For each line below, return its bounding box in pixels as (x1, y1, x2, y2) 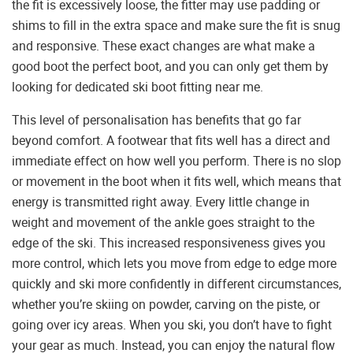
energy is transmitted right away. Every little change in (12, 192, 310, 210)
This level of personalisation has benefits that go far (12, 110, 301, 128)
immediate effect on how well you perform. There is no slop (12, 151, 341, 169)
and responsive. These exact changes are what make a (12, 36, 315, 54)
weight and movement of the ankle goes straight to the (12, 213, 314, 231)
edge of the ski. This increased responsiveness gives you (12, 233, 325, 251)
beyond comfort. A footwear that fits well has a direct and (12, 131, 330, 149)
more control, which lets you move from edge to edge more (12, 254, 336, 272)
